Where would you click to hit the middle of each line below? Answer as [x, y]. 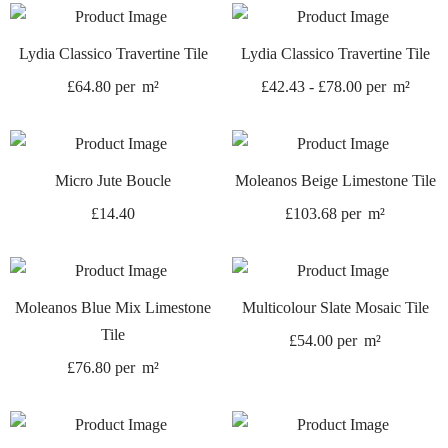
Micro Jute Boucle [113, 180]
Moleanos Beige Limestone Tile [335, 180]
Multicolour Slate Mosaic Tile [335, 307]
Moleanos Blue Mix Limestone [113, 307]
